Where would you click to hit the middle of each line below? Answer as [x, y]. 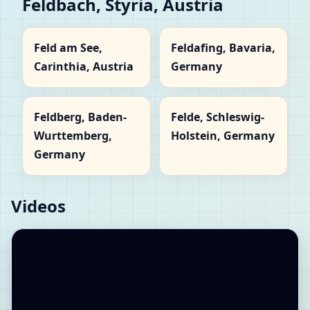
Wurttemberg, [73, 135]
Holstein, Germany [223, 135]
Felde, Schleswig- [218, 117]
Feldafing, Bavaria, [223, 47]
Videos [38, 206]
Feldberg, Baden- [80, 117]
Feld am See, [68, 47]
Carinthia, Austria [84, 66]
